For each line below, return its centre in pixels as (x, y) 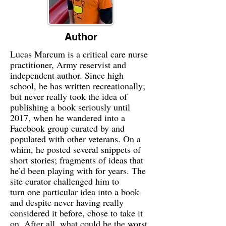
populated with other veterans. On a (75, 139)
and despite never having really (67, 203)
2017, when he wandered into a (68, 118)
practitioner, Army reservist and (68, 65)
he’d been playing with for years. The (78, 171)
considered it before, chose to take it (76, 213)
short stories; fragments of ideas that (77, 160)
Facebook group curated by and (67, 128)
